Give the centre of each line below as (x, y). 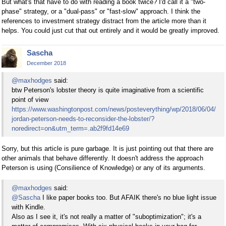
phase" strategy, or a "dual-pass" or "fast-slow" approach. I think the (101, 11)
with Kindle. (29, 207)
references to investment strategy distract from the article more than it (104, 21)
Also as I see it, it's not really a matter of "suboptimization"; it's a (106, 217)
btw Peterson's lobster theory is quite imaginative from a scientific (108, 90)
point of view (30, 100)
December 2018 (46, 63)
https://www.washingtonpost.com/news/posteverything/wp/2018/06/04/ (114, 109)
